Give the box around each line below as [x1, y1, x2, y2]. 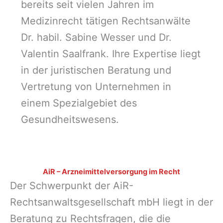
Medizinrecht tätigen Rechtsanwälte [20, 15, 191, 27]
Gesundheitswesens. [20, 113, 119, 126]
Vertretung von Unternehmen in [20, 81, 171, 93]
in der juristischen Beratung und [20, 64, 171, 77]
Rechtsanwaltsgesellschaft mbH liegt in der [10, 196, 213, 209]
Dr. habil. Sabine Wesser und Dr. [20, 31, 172, 44]
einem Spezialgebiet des [20, 97, 137, 110]
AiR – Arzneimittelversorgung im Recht [43, 167, 180, 177]
